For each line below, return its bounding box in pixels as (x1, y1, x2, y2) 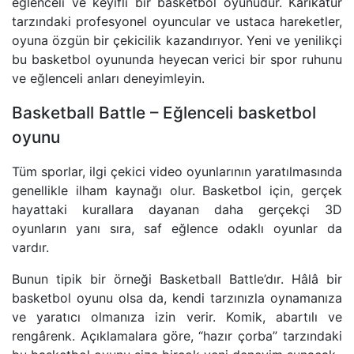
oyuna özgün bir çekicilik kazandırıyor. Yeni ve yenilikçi (12, 32, 342, 48)
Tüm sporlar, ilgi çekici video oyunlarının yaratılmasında (12, 163, 342, 179)
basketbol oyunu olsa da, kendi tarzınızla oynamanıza (12, 289, 342, 306)
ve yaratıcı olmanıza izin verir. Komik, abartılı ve (12, 308, 342, 325)
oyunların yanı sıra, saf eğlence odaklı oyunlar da (12, 220, 342, 236)
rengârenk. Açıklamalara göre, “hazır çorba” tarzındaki (12, 327, 342, 344)
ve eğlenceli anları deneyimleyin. (12, 70, 205, 86)
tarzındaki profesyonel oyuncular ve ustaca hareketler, (12, 13, 342, 29)
